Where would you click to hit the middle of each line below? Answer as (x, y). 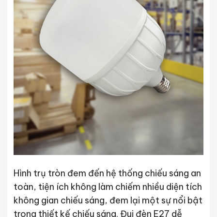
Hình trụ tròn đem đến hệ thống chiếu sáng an (107, 173)
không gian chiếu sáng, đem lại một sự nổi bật (108, 200)
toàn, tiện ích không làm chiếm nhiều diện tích (108, 186)
